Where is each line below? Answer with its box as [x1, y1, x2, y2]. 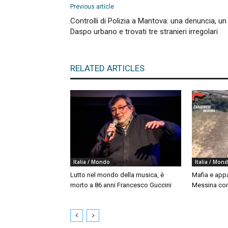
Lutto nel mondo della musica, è [70, 171, 164, 179]
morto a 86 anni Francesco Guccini [70, 181, 172, 189]
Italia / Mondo [73, 158, 110, 165]
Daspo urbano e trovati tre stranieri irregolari [70, 27, 218, 36]
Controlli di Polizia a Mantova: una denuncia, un [70, 16, 226, 25]
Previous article [70, 3, 114, 10]
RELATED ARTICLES [70, 63, 145, 73]
